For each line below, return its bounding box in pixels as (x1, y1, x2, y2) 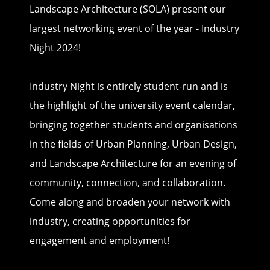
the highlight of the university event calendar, (29, 98, 235, 112)
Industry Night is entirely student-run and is (29, 79, 228, 93)
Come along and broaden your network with (29, 195, 230, 209)
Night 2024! (29, 40, 81, 54)
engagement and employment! (29, 233, 169, 247)
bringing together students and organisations (29, 118, 237, 131)
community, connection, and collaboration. (29, 175, 225, 189)
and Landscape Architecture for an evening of (29, 156, 236, 170)
